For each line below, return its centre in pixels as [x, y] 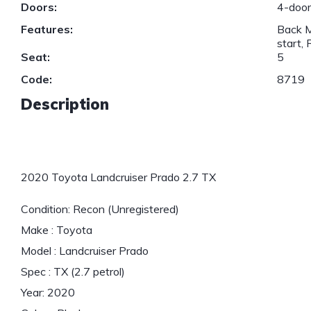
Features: [47, 30]
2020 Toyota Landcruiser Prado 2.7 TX [118, 177]
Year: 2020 [48, 293]
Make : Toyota [57, 230]
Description [65, 104]
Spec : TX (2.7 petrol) [73, 272]
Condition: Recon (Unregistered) [100, 209]
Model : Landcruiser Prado [85, 251]
